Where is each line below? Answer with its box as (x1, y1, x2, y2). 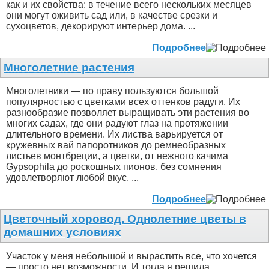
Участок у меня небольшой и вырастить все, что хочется (6, 250, 257, 261)
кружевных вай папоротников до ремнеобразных (6, 140, 226, 151)
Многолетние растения (4, 61, 134, 74)
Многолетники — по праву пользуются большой (6, 86, 219, 97)
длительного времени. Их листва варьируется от (6, 129, 223, 140)
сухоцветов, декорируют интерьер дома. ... (6, 20, 195, 31)
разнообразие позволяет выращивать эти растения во (6, 107, 249, 118)
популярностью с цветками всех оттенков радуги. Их (6, 97, 240, 107)
